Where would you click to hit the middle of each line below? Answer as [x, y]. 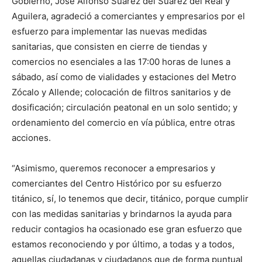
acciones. [31, 138]
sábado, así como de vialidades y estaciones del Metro [124, 77]
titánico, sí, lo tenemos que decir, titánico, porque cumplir [130, 199]
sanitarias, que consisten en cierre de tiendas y [109, 47]
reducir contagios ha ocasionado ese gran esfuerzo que [127, 229]
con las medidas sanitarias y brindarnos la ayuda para [122, 214]
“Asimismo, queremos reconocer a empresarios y [113, 168]
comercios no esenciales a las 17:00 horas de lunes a [121, 62]
